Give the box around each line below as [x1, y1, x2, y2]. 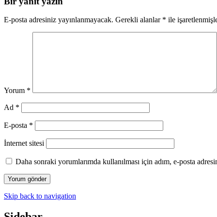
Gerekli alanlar [115, 15, 162, 24]
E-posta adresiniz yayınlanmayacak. [4, 15, 113, 24]
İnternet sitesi [4, 139, 44, 148]
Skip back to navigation [4, 192, 76, 201]
